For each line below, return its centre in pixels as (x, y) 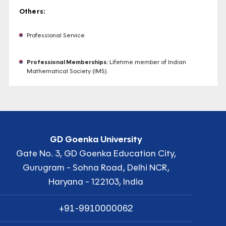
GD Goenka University (96, 139)
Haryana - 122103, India (96, 182)
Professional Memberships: (67, 62)
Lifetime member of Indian (147, 62)
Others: (32, 12)
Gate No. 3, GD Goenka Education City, (96, 154)
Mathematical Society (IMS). (67, 71)
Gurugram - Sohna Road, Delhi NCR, (96, 168)
